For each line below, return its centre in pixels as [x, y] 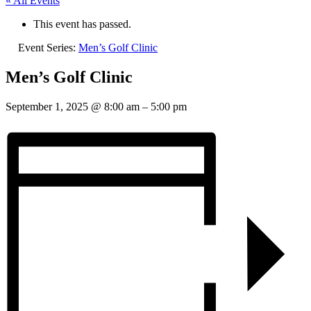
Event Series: [48, 47]
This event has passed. [82, 24]
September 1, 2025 [48, 106]
